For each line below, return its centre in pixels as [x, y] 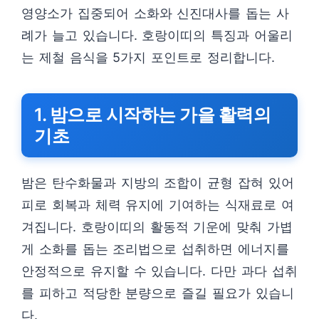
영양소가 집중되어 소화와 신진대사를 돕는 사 [155, 13]
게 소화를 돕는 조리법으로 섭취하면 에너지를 [155, 249]
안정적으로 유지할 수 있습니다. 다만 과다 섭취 [159, 271]
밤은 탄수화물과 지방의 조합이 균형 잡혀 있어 [158, 183]
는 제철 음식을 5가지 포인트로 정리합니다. [148, 57]
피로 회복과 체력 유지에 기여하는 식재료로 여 [158, 205]
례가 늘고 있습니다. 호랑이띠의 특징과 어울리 [157, 35]
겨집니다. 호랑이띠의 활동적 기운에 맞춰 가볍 [157, 227]
